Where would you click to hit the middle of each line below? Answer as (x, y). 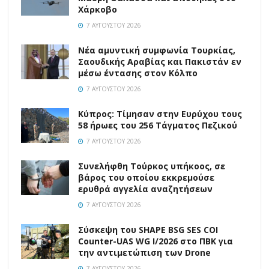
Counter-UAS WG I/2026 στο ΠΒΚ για (156, 241)
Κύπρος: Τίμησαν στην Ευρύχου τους (160, 114)
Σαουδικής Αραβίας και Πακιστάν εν (160, 62)
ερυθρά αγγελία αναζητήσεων (145, 189)
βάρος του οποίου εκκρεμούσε (146, 178)
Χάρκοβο (98, 10)
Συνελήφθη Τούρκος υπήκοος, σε (152, 166)
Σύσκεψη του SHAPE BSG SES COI (148, 230)
